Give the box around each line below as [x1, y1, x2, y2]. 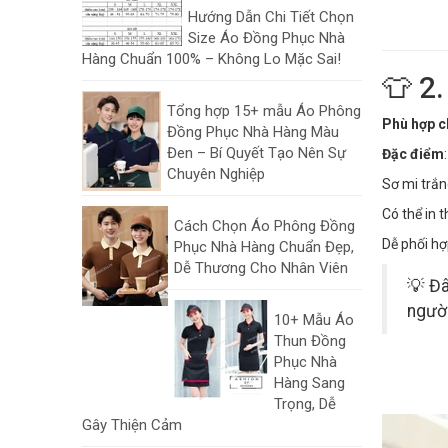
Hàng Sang [274, 374, 345, 392]
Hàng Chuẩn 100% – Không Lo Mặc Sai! [82, 50, 341, 68]
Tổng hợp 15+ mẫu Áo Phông [167, 102, 361, 120]
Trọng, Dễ [274, 395, 336, 413]
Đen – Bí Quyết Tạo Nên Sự [167, 144, 346, 162]
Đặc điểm [382, 145, 444, 162]
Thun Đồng [274, 332, 346, 350]
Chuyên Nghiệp [167, 165, 265, 183]
